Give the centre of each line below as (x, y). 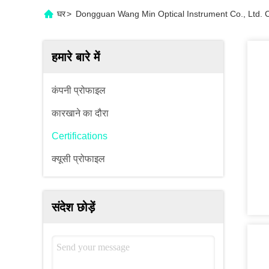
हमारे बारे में (76, 57)
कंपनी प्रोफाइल (79, 90)
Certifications (80, 136)
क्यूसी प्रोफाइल (78, 159)
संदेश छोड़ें (73, 207)
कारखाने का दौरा (80, 113)
